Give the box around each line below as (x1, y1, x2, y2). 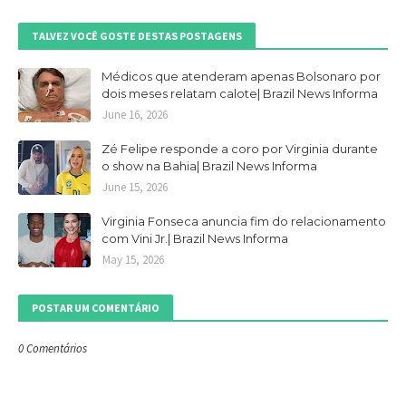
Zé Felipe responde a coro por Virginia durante (101, 141, 378, 156)
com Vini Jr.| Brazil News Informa (101, 231, 288, 246)
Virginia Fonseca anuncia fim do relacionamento (101, 214, 386, 228)
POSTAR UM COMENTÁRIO (32, 301, 159, 314)
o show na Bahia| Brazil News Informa (101, 159, 317, 173)
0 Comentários (18, 341, 87, 356)
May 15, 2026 (102, 252, 164, 267)
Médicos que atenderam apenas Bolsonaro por (101, 69, 381, 83)
